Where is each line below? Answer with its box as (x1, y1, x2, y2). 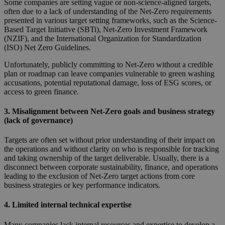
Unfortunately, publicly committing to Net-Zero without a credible (4, 60, 213, 69)
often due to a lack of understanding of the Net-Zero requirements (4, 7, 211, 16)
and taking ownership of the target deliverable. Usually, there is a (4, 154, 209, 163)
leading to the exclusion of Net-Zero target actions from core (4, 172, 195, 181)
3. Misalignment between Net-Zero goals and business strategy (4, 106, 215, 116)
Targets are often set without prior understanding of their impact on (4, 136, 215, 145)
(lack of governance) (4, 116, 73, 125)
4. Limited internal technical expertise (4, 200, 132, 209)
